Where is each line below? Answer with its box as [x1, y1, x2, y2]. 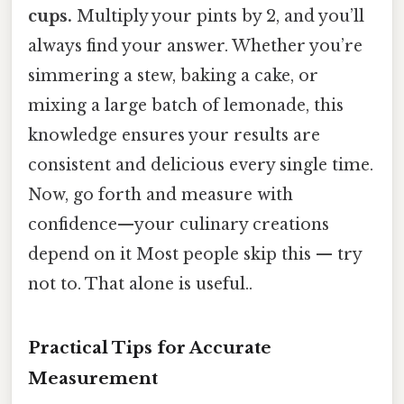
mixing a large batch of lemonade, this [28, 95, 344, 115]
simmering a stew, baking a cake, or [28, 65, 318, 86]
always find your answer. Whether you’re [28, 35, 363, 56]
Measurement [28, 367, 158, 389]
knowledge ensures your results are [28, 124, 320, 145]
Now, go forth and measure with [28, 184, 293, 205]
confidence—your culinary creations [28, 214, 329, 234]
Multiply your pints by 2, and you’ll [72, 5, 364, 26]
